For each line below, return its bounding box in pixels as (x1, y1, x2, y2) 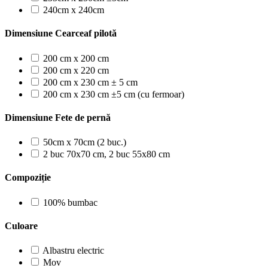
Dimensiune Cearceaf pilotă (5, 28, 117, 39)
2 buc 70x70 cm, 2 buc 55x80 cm (43, 149, 170, 160)
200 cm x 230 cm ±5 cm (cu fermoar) (43, 89, 184, 99)
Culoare (5, 220, 38, 231)
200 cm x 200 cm (43, 53, 109, 63)
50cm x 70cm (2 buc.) (43, 137, 126, 148)
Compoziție (5, 172, 51, 183)
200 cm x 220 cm (43, 65, 109, 75)
